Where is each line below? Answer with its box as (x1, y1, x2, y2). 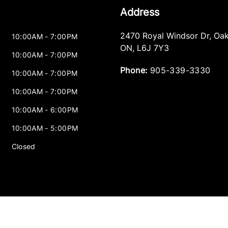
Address (120, 6, 159, 18)
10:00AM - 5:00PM (11, 124, 78, 132)
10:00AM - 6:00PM (11, 105, 78, 114)
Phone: (120, 65, 148, 75)
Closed (11, 142, 36, 151)
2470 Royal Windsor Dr (120, 31, 209, 41)
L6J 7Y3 (136, 43, 169, 53)
